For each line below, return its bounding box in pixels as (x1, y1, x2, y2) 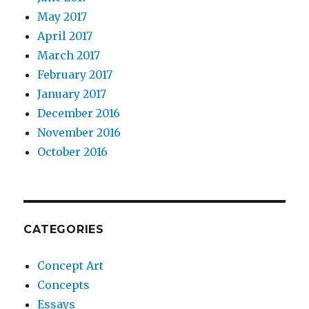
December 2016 (37, 106, 121, 120)
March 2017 (37, 48, 101, 62)
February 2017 (37, 68, 113, 81)
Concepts (37, 278, 90, 292)
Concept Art (37, 259, 104, 272)
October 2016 (37, 145, 108, 159)
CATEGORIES (23, 223, 104, 236)
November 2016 (37, 126, 121, 139)
